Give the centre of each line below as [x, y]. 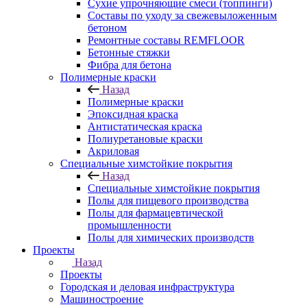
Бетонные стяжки [129, 52]
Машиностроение [102, 299]
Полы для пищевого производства [168, 200]
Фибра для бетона [130, 64]
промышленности [130, 225]
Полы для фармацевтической [156, 212]
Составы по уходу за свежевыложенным [182, 15]
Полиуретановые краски [145, 138]
